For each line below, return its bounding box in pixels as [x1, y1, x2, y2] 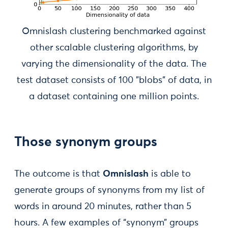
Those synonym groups [14, 135, 157, 149]
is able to [149, 169, 191, 179]
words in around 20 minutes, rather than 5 [14, 202, 191, 211]
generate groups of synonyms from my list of [14, 185, 205, 195]
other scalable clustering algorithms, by [30, 43, 198, 52]
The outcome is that [14, 169, 103, 179]
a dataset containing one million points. [29, 92, 199, 101]
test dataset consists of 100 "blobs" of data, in [16, 75, 212, 85]
